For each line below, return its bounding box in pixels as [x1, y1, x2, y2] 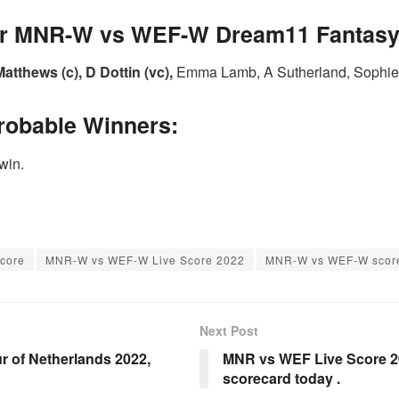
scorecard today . [223, 367, 340, 388]
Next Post [199, 321, 258, 339]
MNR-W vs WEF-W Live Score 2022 [45, 251, 245, 267]
